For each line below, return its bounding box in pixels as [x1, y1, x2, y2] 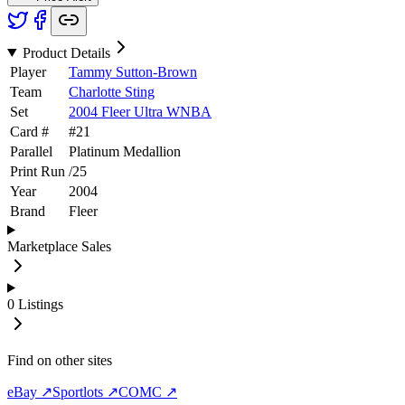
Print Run [10, 163, 65, 179]
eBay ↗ [7, 383, 52, 400]
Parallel [10, 143, 52, 159]
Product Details [22, 44, 110, 61]
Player [10, 63, 46, 80]
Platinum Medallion [69, 143, 181, 159]
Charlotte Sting [69, 83, 155, 99]
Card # [10, 123, 49, 139]
